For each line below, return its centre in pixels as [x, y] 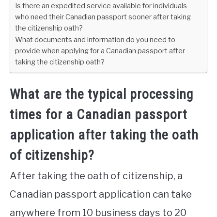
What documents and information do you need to [95, 40]
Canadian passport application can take [101, 194]
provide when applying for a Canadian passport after [100, 51]
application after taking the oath [104, 135]
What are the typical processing [101, 94]
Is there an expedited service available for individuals [101, 6]
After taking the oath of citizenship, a [96, 176]
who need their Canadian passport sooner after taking [103, 17]
